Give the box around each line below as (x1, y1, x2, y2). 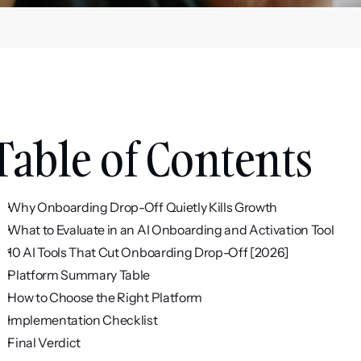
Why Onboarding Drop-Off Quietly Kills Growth (7, 199, 278, 215)
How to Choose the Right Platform (7, 289, 202, 305)
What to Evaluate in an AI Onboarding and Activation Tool (7, 222, 334, 238)
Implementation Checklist (7, 312, 158, 328)
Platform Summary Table (7, 267, 151, 283)
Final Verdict (7, 334, 81, 351)
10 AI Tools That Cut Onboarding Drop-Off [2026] (7, 244, 290, 260)
